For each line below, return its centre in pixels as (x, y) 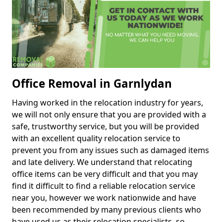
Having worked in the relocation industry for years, (108, 103)
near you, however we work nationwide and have (104, 198)
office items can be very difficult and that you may (105, 174)
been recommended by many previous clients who (107, 210)
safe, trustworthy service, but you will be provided (106, 127)
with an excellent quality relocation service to (96, 139)
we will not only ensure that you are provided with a (109, 115)
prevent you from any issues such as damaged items (111, 150)
